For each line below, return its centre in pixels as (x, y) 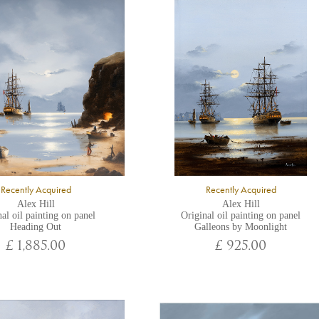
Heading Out (36, 227)
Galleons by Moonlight (241, 227)
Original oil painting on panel (241, 215)
